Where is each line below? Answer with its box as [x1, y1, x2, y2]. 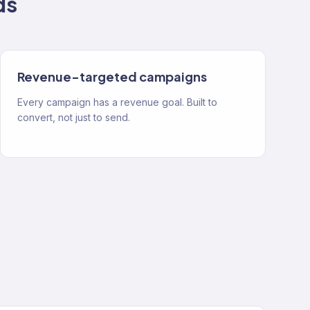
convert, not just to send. [17, 111, 130, 123]
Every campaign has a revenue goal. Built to [17, 96, 217, 108]
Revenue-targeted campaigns [17, 69, 207, 84]
